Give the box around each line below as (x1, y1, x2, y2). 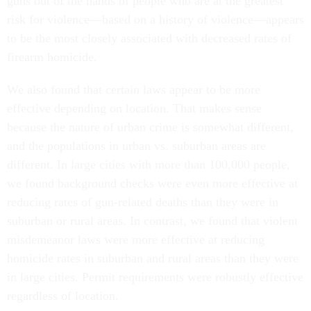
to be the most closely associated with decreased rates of (7, 31, 292, 45)
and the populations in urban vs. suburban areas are (7, 139, 266, 153)
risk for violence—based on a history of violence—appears (7, 12, 304, 26)
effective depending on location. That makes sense (7, 101, 262, 115)
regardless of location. (7, 289, 119, 303)
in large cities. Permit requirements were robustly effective (7, 270, 303, 284)
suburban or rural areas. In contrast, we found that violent (7, 214, 298, 228)
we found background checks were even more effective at (7, 176, 298, 190)
